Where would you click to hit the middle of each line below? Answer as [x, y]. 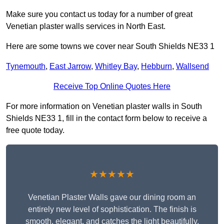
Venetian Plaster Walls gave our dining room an [112, 197]
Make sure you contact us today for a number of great [99, 14]
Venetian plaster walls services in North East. [86, 26]
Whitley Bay [116, 66]
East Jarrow [70, 66]
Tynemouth [26, 66]
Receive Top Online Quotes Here [112, 86]
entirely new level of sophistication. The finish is [112, 209]
